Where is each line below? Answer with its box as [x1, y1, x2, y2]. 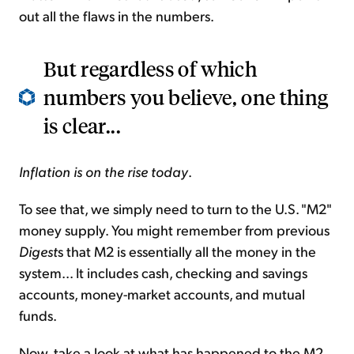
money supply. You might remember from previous [19, 220, 330, 239]
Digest [19, 242, 58, 261]
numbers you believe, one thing [43, 84, 329, 111]
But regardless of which [43, 55, 258, 82]
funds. [19, 306, 57, 325]
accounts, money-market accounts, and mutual [19, 284, 305, 303]
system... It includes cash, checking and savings [19, 263, 307, 282]
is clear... [43, 112, 121, 139]
